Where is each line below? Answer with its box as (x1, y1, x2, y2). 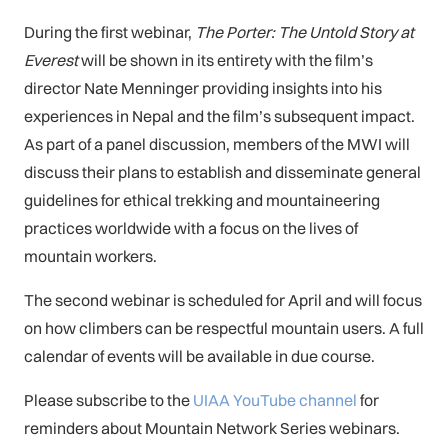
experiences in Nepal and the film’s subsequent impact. (24, 105, 415, 126)
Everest (24, 49, 78, 70)
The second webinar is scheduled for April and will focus (24, 289, 422, 310)
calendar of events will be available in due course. (24, 345, 375, 366)
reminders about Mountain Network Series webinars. (24, 417, 400, 438)
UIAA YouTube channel (193, 389, 357, 410)
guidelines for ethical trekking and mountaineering (24, 189, 380, 210)
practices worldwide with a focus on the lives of (24, 217, 358, 238)
